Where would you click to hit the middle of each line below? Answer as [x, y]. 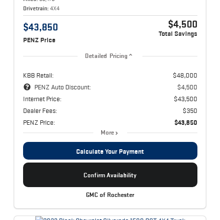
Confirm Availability [110, 175]
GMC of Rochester [110, 195]
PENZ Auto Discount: [62, 87]
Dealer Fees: [40, 111]
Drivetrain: [36, 8]
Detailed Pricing [106, 56]
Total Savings [178, 34]
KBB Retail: [38, 75]
